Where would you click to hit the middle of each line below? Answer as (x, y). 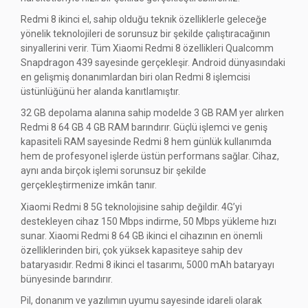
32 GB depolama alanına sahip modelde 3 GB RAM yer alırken (152, 113)
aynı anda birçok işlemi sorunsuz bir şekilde (113, 171)
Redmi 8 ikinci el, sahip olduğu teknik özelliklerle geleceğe (144, 20)
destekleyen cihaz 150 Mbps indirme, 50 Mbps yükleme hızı (148, 221)
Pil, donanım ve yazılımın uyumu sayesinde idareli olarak (141, 301)
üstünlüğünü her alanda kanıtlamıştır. (100, 92)
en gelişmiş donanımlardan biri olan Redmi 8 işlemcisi (135, 77)
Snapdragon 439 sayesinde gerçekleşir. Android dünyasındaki (153, 63)
